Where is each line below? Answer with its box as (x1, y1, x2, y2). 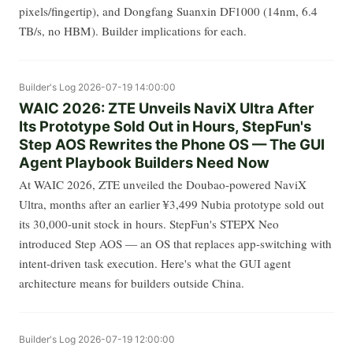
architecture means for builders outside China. (19, 274, 244, 291)
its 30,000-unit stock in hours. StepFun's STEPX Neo (19, 215, 279, 232)
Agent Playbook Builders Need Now (19, 153, 269, 171)
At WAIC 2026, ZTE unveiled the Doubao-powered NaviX (19, 176, 307, 192)
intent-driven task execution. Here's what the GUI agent (19, 255, 291, 271)
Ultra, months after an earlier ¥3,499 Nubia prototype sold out (19, 195, 324, 212)
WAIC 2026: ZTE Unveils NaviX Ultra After (19, 98, 314, 117)
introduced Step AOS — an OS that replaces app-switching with (19, 235, 332, 251)
